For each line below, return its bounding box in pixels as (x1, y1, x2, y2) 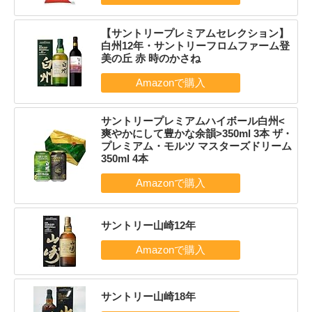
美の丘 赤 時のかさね (100, 52, 201, 64)
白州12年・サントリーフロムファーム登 (100, 40, 290, 52)
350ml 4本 (100, 153, 148, 164)
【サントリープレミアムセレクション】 (100, 27, 289, 39)
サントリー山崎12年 (100, 219, 196, 231)
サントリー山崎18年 (100, 290, 196, 302)
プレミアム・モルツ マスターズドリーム (100, 140, 292, 152)
